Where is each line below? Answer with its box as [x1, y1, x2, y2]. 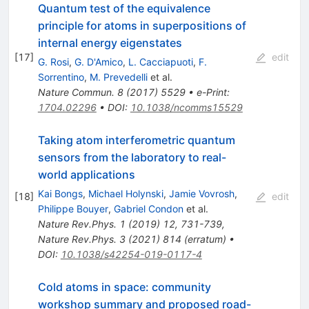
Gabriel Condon [113, 202, 183, 215]
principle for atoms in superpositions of [37, 18, 246, 32]
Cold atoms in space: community [37, 279, 211, 294]
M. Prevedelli [89, 70, 148, 83]
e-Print [196, 86, 227, 98]
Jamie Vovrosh [168, 187, 235, 199]
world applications [37, 167, 135, 181]
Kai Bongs [37, 187, 83, 199]
